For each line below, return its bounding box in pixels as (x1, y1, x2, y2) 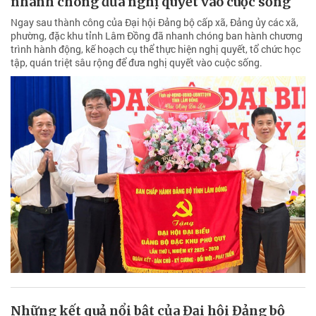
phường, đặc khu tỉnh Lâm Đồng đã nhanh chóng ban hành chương (11, 28, 303, 42)
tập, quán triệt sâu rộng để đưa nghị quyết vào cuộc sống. (11, 55, 262, 69)
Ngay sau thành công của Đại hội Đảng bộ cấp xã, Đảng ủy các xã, (11, 15, 298, 29)
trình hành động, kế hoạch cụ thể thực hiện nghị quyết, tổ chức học (11, 42, 300, 56)
